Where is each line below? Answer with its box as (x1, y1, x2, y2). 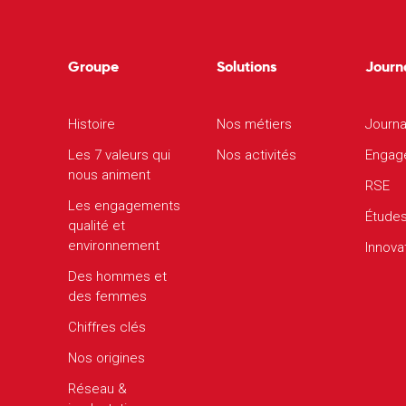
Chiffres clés (68, 319, 146, 335)
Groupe (68, 57, 119, 76)
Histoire (68, 116, 115, 132)
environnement (68, 237, 159, 254)
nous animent (68, 167, 150, 183)
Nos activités (217, 147, 296, 163)
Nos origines (68, 350, 145, 366)
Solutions (217, 57, 276, 76)
